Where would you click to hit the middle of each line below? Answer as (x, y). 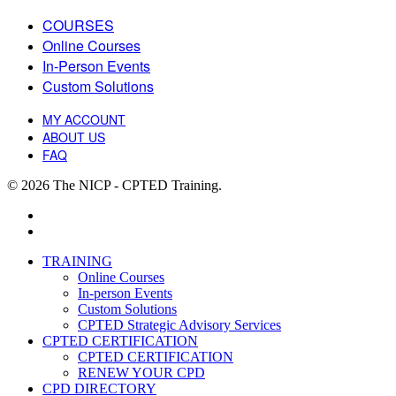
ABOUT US (74, 137)
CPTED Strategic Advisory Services (179, 324)
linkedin (64, 230)
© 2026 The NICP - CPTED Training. (114, 185)
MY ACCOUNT (84, 119)
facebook (67, 214)
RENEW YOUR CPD (141, 372)
